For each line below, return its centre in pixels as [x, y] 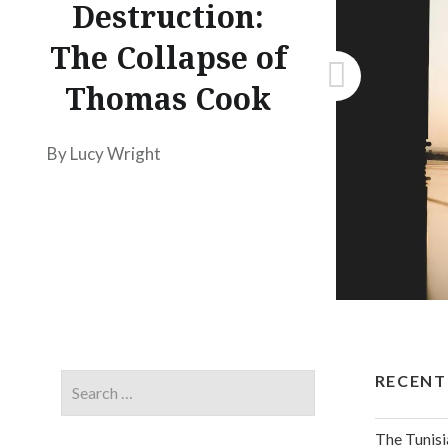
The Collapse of [168, 58]
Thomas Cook [168, 99]
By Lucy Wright [104, 154]
